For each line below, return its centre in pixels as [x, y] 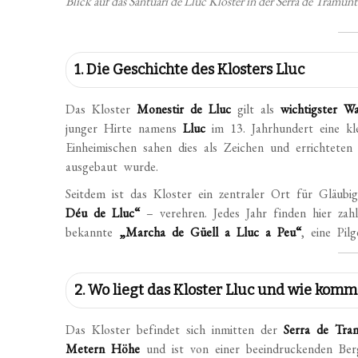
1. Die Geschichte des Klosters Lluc [190, 70]
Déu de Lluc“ [103, 213]
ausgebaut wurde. [112, 167]
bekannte [93, 232]
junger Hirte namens [125, 128]
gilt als [256, 109]
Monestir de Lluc [184, 109]
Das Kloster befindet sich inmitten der [175, 330]
